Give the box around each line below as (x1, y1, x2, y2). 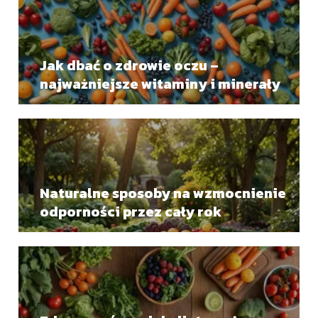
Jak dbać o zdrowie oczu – (40, 55, 219, 76)
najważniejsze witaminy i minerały (40, 73, 281, 94)
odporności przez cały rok (40, 201, 222, 222)
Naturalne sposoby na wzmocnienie (40, 182, 287, 204)
